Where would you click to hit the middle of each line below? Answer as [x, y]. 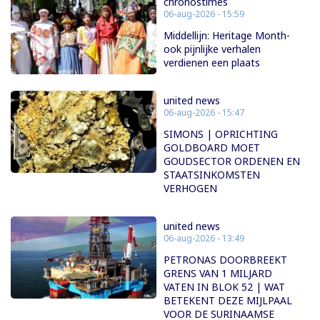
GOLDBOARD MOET [212, 148]
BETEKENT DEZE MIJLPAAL [228, 301]
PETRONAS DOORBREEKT [225, 260]
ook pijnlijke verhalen [212, 49]
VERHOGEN [190, 189]
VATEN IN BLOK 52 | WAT [224, 287]
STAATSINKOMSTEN [212, 175]
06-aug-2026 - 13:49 [204, 239]
